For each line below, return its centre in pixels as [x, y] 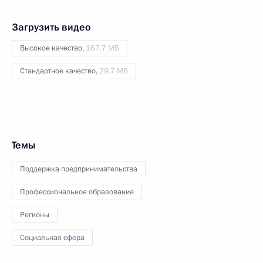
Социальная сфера [52, 237]
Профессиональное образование [77, 192]
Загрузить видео [51, 27]
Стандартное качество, [60, 71]
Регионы [35, 215]
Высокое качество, [53, 48]
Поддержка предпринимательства [79, 169]
